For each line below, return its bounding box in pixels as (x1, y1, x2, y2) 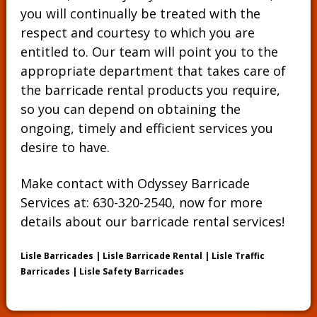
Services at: (20, 194, 93, 211)
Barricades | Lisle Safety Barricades (20, 265, 184, 277)
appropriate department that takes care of (20, 62, 286, 79)
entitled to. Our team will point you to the (20, 43, 278, 60)
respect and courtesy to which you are (20, 24, 255, 41)
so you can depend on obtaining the (20, 100, 241, 117)
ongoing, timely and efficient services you (20, 120, 273, 137)
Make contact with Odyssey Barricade (20, 175, 250, 192)
